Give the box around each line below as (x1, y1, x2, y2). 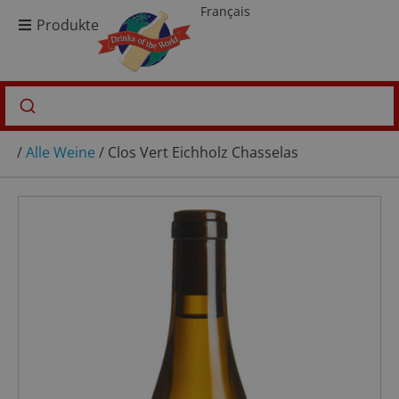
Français (200, 3, 251, 20)
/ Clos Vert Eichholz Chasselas (95, 142, 298, 162)
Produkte (37, 14, 100, 35)
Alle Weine (26, 142, 95, 162)
